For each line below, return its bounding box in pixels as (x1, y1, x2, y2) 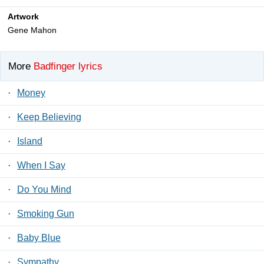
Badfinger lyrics (34, 60, 103, 72)
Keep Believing (17, 111, 81, 122)
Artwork (8, 12, 39, 22)
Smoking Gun (17, 208, 74, 219)
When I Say (17, 160, 65, 170)
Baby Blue (17, 232, 61, 243)
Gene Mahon (8, 25, 57, 35)
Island (17, 136, 42, 146)
